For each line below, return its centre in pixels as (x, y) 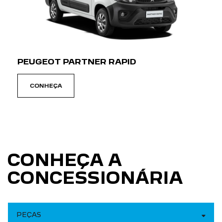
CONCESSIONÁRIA (95, 178)
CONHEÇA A (65, 160)
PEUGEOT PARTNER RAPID (77, 62)
